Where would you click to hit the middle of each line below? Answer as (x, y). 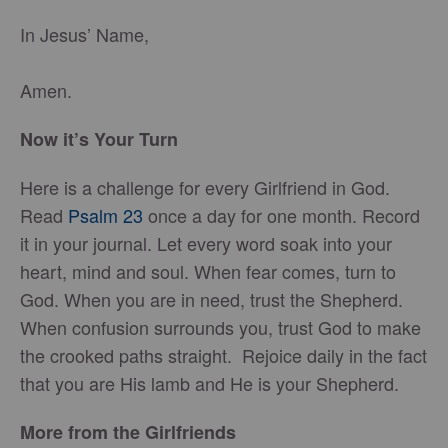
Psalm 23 (105, 215)
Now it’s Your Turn (99, 139)
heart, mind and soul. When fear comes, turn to (208, 271)
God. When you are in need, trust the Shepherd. (211, 299)
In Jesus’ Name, (84, 34)
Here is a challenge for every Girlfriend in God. (205, 187)
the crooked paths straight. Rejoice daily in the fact (223, 355)
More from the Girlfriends (128, 432)
